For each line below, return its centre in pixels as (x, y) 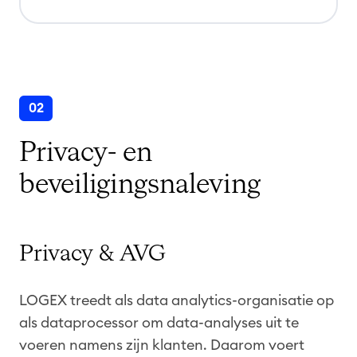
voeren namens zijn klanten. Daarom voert (162, 345)
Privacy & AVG (92, 254)
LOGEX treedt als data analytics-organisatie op (177, 300)
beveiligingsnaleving (140, 184)
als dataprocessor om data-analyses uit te (159, 322)
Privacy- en (86, 153)
